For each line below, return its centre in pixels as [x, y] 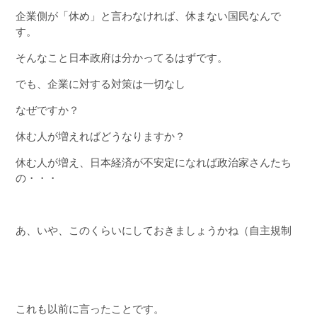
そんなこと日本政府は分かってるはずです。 [121, 58]
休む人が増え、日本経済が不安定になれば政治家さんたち [153, 162]
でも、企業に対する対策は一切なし [100, 84]
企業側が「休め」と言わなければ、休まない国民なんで [148, 16]
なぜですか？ [47, 110]
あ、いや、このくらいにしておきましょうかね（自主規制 [153, 230]
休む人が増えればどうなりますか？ [100, 136]
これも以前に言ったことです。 [90, 309]
